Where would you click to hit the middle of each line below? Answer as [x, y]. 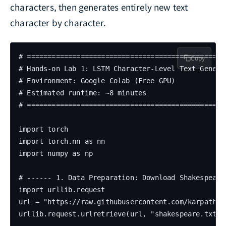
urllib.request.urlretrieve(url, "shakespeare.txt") [122, 214]
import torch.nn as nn [62, 141]
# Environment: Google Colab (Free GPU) [97, 80]
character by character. [58, 22]
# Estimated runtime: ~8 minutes [83, 93]
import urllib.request [62, 189]
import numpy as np [56, 153]
